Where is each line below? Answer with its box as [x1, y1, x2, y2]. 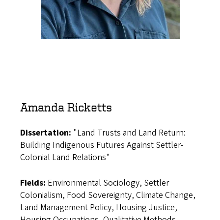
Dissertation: [20, 127, 71, 139]
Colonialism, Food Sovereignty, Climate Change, [20, 189, 195, 201]
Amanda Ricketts [20, 101, 112, 113]
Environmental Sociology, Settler [45, 177, 169, 189]
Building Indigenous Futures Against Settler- [20, 139, 183, 151]
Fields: [20, 177, 46, 189]
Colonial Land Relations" [20, 151, 110, 164]
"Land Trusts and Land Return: [71, 127, 186, 139]
